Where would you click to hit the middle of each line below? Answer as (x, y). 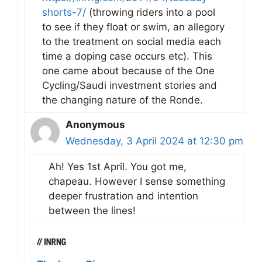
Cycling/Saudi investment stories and (130, 85)
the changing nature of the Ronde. (123, 100)
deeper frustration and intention (123, 196)
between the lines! (92, 210)
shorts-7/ (64, 12)
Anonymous (95, 124)
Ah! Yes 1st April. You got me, (118, 166)
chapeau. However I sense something (137, 181)
